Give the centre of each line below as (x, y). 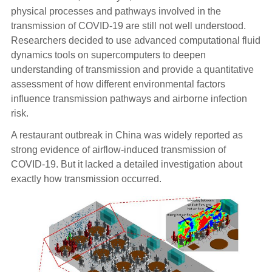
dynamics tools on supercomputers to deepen (108, 55)
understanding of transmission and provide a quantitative (132, 70)
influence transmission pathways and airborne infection (129, 99)
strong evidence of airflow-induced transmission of (118, 150)
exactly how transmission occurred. (86, 179)
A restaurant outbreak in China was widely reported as (127, 135)
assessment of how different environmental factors (118, 84)
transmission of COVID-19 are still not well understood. (128, 26)
